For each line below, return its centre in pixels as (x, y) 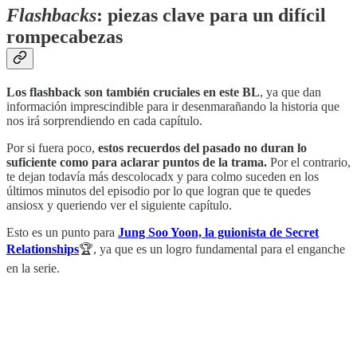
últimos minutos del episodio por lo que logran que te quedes (159, 190)
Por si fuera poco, (52, 147)
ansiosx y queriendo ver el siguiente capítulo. (119, 205)
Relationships (43, 249)
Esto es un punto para (62, 232)
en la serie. (33, 268)
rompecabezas (65, 37)
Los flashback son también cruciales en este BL (133, 92)
